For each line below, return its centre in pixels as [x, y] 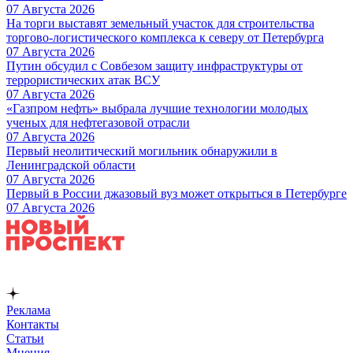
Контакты [33, 324]
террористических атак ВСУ [83, 80]
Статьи [25, 338]
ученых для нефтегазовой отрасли [98, 122]
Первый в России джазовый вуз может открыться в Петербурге [176, 193]
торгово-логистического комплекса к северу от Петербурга [165, 37]
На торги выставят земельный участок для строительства [160, 23]
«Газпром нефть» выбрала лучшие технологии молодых [157, 108]
